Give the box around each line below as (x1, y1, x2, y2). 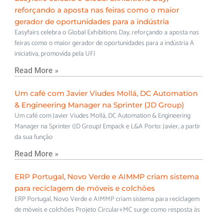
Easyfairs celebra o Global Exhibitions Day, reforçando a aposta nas (15, 27, 199, 38)
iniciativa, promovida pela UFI (15, 48, 95, 60)
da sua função (15, 131, 53, 143)
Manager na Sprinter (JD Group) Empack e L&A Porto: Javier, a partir (15, 121, 201, 132)
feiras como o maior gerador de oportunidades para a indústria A (15, 37, 194, 49)
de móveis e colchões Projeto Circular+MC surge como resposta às (15, 204, 200, 216)
